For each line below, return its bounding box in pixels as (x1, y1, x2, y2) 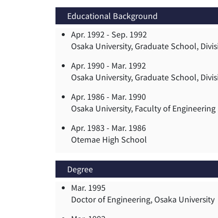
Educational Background (67, 10, 158, 22)
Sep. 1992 (111, 28, 147, 40)
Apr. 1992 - (71, 28, 111, 40)
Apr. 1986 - (71, 91, 111, 103)
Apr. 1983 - (71, 122, 111, 134)
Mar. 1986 (111, 122, 146, 134)
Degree (67, 163, 93, 175)
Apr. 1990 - (71, 59, 111, 72)
